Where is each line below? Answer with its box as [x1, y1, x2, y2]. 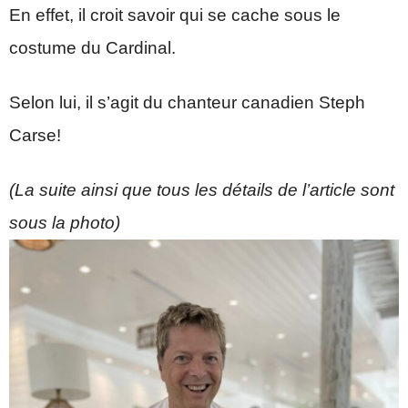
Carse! [9, 126, 61, 145]
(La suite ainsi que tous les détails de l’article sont [9, 180, 394, 199]
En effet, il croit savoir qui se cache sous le [9, 5, 341, 25]
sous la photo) [9, 213, 120, 232]
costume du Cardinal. [9, 38, 176, 57]
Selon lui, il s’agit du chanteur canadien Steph [9, 93, 365, 112]
